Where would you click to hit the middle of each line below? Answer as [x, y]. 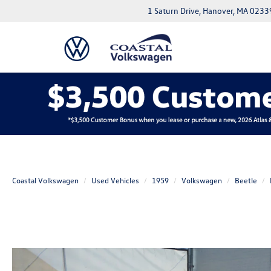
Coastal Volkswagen [45, 180]
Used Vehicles [115, 180]
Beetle [246, 180]
